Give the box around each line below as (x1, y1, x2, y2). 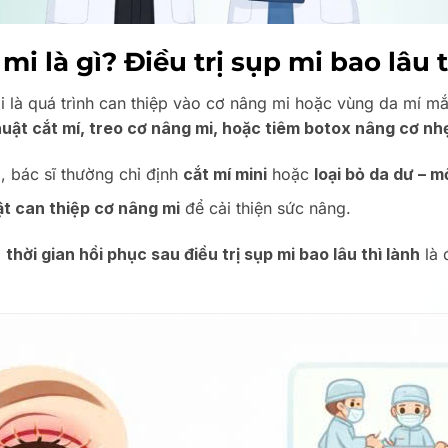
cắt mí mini (182, 163, 267, 184)
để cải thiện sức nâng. (179, 198, 351, 219)
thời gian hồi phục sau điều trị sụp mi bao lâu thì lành (6, 243, 420, 264)
